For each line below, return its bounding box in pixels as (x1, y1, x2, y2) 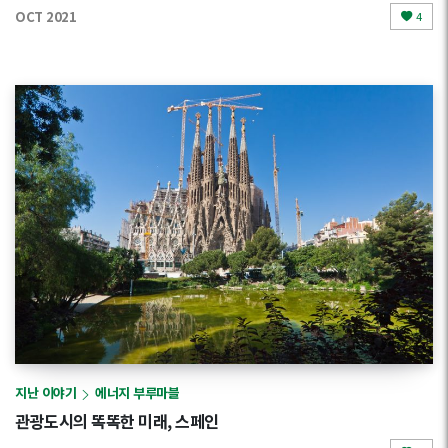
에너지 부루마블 (95, 383, 179, 403)
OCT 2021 (15, 6, 76, 26)
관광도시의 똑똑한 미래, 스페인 (15, 408, 219, 433)
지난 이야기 (15, 383, 76, 403)
